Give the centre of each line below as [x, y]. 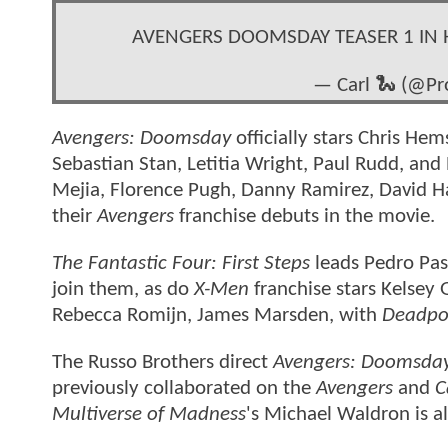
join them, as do [123, 290]
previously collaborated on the [184, 389]
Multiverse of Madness [149, 415]
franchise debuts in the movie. [304, 216]
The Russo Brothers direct [162, 363]
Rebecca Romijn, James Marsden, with [217, 316]
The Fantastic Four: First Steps [181, 264]
